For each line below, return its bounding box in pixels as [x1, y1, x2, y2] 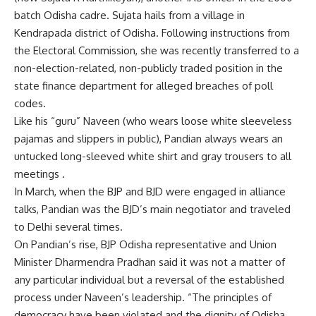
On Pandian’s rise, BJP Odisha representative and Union [14, 237, 276, 251]
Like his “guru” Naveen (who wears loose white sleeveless [14, 114, 292, 128]
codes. [14, 96, 46, 110]
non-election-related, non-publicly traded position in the [14, 61, 283, 75]
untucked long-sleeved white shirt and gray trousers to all [14, 149, 291, 163]
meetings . [14, 166, 65, 181]
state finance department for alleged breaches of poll [14, 78, 273, 92]
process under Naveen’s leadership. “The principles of [14, 290, 272, 304]
